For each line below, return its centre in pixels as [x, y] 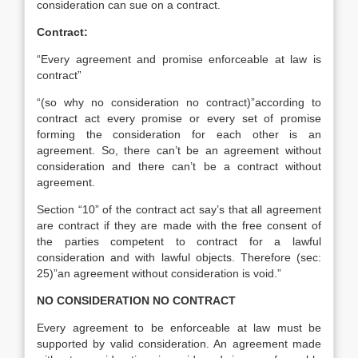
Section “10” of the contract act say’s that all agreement [179, 209]
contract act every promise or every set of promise [179, 118]
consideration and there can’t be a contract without [179, 166]
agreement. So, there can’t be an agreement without [179, 150]
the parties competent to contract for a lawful [179, 241]
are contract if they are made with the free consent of [179, 225]
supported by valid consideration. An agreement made [179, 344]
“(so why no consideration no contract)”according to [179, 102]
